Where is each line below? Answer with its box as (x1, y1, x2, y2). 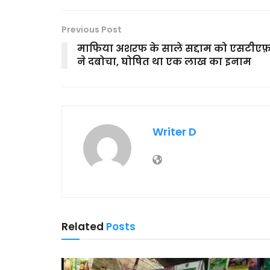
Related (61, 219, 104, 234)
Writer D (152, 124, 196, 139)
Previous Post (61, 23, 122, 36)
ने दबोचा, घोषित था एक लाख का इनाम (77, 54, 251, 69)
